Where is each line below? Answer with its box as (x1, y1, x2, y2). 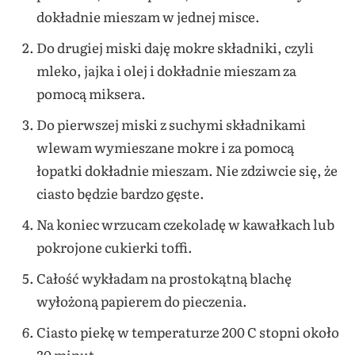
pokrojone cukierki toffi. (36, 237, 193, 258)
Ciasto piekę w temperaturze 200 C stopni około (36, 322, 339, 342)
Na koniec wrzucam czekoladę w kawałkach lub (36, 214, 334, 235)
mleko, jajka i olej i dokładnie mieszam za (36, 60, 296, 81)
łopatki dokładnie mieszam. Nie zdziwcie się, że (36, 160, 338, 181)
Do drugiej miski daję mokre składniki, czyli (36, 37, 314, 58)
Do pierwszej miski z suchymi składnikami (36, 114, 306, 135)
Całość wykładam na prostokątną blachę (36, 268, 292, 288)
